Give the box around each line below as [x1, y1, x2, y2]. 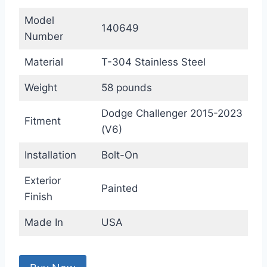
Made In [24, 216, 63, 229]
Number [24, 30, 63, 43]
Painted [101, 182, 138, 195]
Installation [24, 149, 76, 162]
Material [24, 56, 63, 69]
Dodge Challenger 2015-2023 [101, 107, 243, 120]
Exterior [24, 175, 61, 187]
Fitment [24, 115, 61, 128]
